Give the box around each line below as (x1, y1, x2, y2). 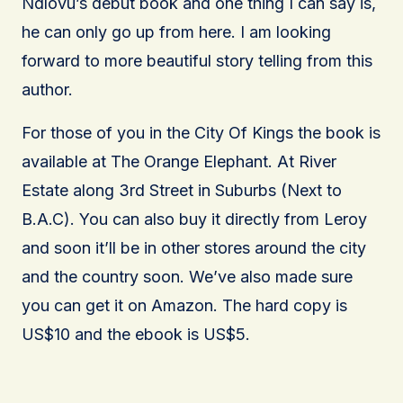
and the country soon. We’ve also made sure (22, 266, 353, 286)
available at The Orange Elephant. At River (22, 151, 336, 171)
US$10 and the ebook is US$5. (22, 324, 250, 344)
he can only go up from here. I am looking (22, 22, 331, 41)
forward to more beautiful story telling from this (22, 50, 372, 70)
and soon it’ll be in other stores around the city (22, 237, 366, 257)
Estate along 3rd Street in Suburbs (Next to (22, 180, 342, 200)
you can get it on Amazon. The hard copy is (22, 295, 347, 315)
